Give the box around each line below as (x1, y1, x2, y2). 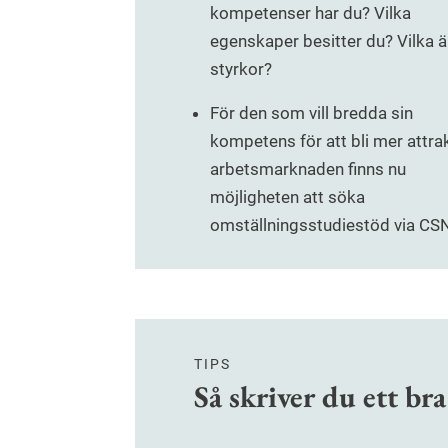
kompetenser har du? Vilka (210, 3, 411, 24)
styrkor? (210, 59, 272, 80)
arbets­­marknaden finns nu (210, 159, 406, 180)
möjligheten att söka (210, 187, 365, 208)
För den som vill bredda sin (210, 103, 413, 124)
